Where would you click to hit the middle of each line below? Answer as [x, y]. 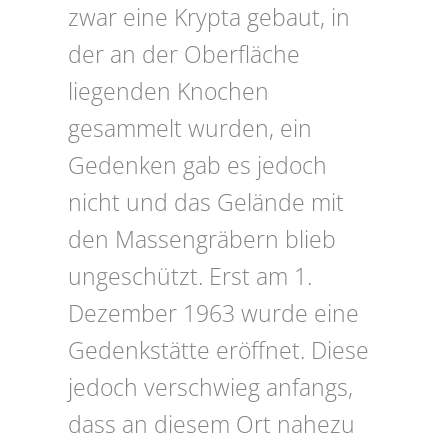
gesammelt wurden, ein [190, 129]
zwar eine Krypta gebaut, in [209, 18]
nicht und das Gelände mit [206, 203]
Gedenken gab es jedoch [197, 166]
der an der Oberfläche [184, 55]
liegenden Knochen [168, 92]
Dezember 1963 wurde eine [213, 314]
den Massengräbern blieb [202, 240]
